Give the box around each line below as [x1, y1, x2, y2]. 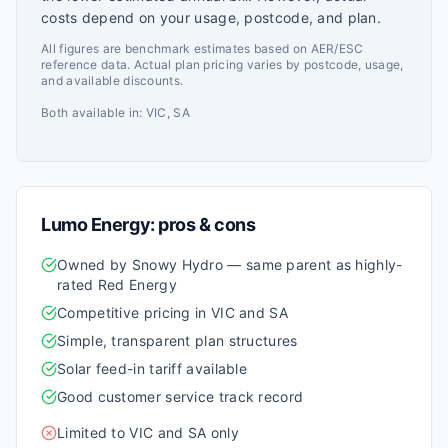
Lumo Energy [41, 214, 151, 235]
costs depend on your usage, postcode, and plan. [41, 9, 382, 26]
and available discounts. [41, 73, 184, 88]
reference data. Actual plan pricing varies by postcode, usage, [41, 57, 404, 72]
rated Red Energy [57, 276, 177, 293]
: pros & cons [150, 214, 256, 235]
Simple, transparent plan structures [57, 332, 298, 349]
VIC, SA [145, 105, 190, 120]
